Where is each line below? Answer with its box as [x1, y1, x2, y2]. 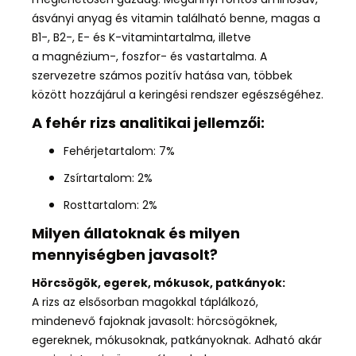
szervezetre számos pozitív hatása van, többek [32, 68, 292, 84]
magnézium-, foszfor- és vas [42, 48, 205, 65]
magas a [271, 10, 320, 27]
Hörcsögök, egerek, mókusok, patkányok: [32, 275, 285, 292]
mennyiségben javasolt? [32, 245, 221, 265]
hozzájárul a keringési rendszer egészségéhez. [70, 87, 323, 103]
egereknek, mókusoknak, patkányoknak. [32, 332, 254, 349]
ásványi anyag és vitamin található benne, [32, 10, 271, 27]
